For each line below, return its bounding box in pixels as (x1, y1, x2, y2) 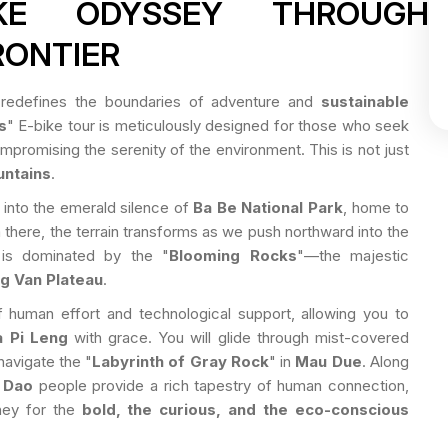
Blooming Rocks (169, 245, 297, 265)
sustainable (321, 91, 410, 111)
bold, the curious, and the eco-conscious (81, 399, 410, 419)
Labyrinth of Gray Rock (92, 351, 269, 371)
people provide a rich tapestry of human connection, (33, 375, 410, 395)
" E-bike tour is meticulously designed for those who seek (6, 115, 409, 135)
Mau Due (295, 351, 362, 371)
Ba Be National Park (193, 197, 343, 217)
